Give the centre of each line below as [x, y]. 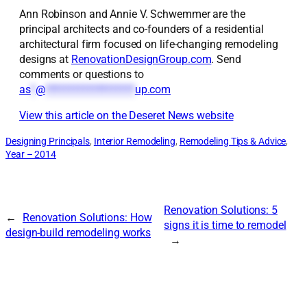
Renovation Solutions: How [87, 217]
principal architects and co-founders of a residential [142, 29]
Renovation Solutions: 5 [221, 210]
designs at [45, 59]
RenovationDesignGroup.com [141, 59]
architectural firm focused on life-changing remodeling [149, 44]
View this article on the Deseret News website [126, 116]
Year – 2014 [31, 154]
